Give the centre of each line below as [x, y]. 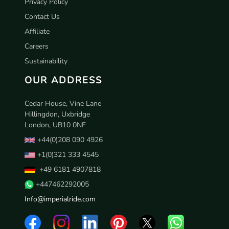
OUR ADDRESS [63, 80]
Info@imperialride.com [60, 199]
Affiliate [37, 31]
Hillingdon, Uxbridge [57, 114]
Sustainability [46, 61]
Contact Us [42, 16]
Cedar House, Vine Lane [63, 103]
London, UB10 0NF [55, 125]
